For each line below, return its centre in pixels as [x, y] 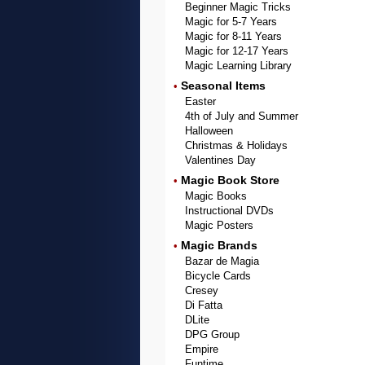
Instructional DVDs [229, 211]
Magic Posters [219, 225]
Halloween [209, 131]
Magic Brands [219, 245]
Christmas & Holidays [236, 145]
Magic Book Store [230, 180]
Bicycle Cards [218, 276]
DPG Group [212, 334]
